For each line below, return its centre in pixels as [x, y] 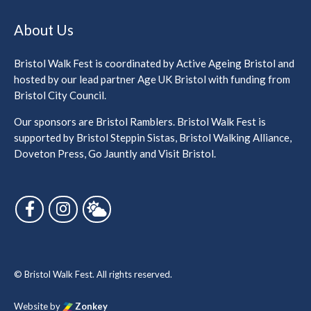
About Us [44, 30]
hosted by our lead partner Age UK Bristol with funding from [152, 79]
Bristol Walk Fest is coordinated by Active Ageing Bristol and [154, 63]
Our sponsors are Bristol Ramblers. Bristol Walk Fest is [140, 121]
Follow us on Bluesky [162, 205]
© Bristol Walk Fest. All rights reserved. [93, 275]
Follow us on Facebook [100, 205]
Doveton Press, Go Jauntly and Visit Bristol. [115, 153]
